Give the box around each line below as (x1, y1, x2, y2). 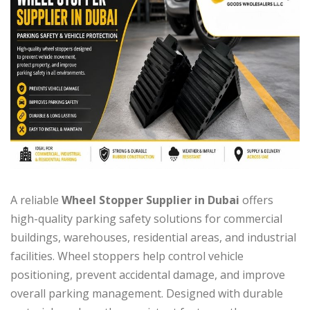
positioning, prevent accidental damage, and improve (10, 267, 285, 283)
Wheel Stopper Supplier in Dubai (62, 192, 239, 208)
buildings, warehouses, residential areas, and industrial (10, 230, 296, 246)
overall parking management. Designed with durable (10, 286, 283, 302)
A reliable (10, 192, 62, 208)
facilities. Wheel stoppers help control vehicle (10, 248, 244, 264)
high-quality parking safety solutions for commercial (10, 211, 282, 227)
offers (239, 192, 273, 208)
